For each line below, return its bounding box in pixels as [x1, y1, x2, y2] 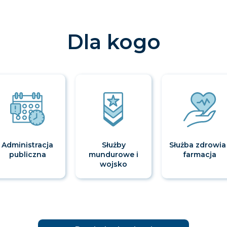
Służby [101, 140, 126, 150]
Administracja [2, 140, 53, 150]
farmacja [183, 150, 216, 160]
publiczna [9, 150, 46, 160]
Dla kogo [66, 29, 161, 55]
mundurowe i [89, 150, 138, 160]
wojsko [100, 160, 127, 169]
